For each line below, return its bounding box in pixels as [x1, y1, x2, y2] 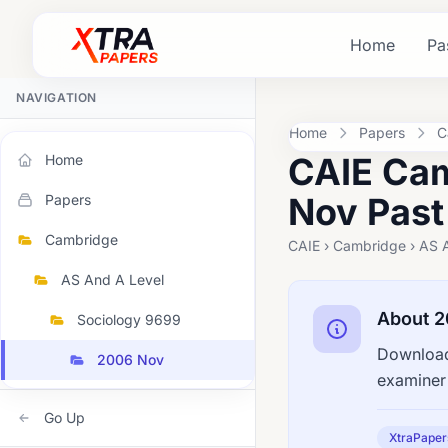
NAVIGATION [16, 90, 97, 105]
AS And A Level [61, 271, 164, 288]
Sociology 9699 [77, 311, 181, 328]
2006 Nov [97, 351, 164, 368]
